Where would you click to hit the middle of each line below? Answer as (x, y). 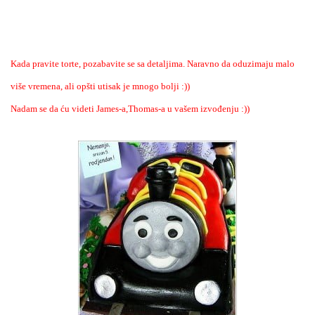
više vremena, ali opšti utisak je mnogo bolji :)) (100, 86)
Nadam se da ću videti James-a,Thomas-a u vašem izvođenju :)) (130, 108)
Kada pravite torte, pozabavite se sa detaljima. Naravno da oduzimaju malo (153, 63)
